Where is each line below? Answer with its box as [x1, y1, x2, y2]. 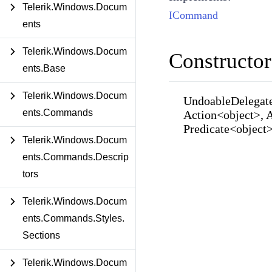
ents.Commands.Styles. [22, 213, 124, 223]
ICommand [168, 8, 218, 21]
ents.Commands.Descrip [22, 152, 129, 162]
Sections [22, 230, 60, 240]
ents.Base [22, 63, 66, 73]
